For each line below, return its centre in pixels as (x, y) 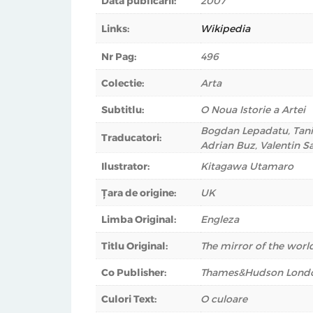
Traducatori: (131, 138)
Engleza (220, 219)
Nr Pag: (119, 57)
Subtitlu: (123, 110)
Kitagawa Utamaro (247, 166)
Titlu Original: (134, 246)
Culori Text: (129, 299)
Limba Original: (139, 219)
